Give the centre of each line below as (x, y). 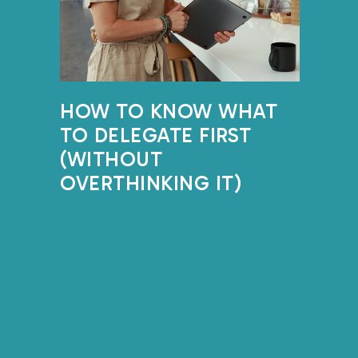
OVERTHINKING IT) (151, 183)
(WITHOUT (111, 159)
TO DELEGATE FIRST (156, 135)
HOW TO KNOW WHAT (169, 111)
